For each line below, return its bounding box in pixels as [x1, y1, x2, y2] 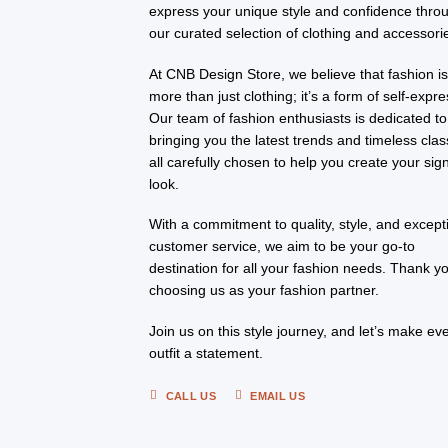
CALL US [165, 390, 216, 403]
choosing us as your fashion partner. [149, 282, 380, 299]
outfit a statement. [149, 344, 264, 361]
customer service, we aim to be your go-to [149, 238, 416, 255]
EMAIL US [250, 390, 305, 403]
